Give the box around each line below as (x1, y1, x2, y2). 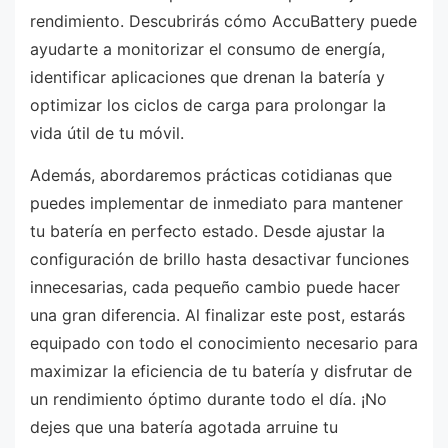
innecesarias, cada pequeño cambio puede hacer (30, 276, 400, 297)
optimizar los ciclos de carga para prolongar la (30, 95, 386, 116)
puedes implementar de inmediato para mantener (30, 192, 403, 213)
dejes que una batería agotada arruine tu (30, 416, 338, 437)
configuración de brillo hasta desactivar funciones (30, 248, 409, 269)
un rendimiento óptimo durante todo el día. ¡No (30, 388, 387, 409)
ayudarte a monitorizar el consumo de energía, (30, 39, 385, 60)
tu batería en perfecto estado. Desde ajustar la (30, 220, 385, 241)
